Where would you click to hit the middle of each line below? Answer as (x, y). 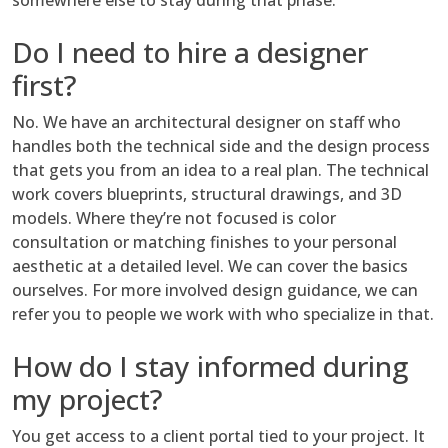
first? (44, 85)
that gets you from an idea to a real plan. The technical (220, 170)
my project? (87, 399)
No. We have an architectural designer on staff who (206, 122)
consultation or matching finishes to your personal (204, 242)
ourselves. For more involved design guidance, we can (215, 290)
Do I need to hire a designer (190, 52)
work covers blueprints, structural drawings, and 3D (207, 194)
